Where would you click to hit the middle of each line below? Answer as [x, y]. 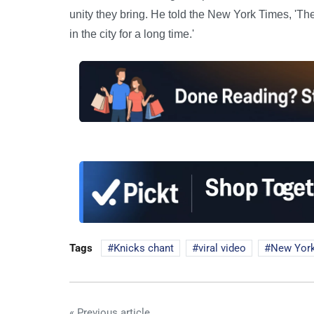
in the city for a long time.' [132, 34]
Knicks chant [144, 248]
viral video [222, 248]
